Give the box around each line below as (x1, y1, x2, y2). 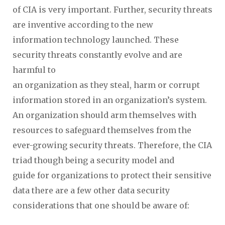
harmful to (13, 65, 56, 75)
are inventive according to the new (13, 20, 153, 30)
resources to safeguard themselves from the (13, 125, 191, 135)
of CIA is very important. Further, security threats (13, 5, 212, 15)
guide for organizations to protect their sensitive (13, 170, 211, 180)
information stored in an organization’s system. (13, 95, 207, 105)
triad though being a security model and (13, 155, 174, 165)
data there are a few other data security (13, 185, 170, 195)
